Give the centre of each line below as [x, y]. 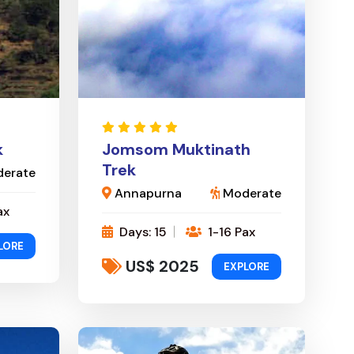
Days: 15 [141, 232]
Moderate [250, 193]
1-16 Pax [230, 232]
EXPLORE [247, 266]
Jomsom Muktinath [176, 149]
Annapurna [147, 193]
